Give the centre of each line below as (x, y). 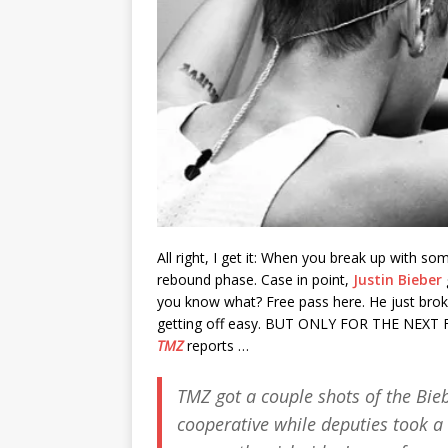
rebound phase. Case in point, (255, 279)
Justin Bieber (397, 279)
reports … (216, 345)
